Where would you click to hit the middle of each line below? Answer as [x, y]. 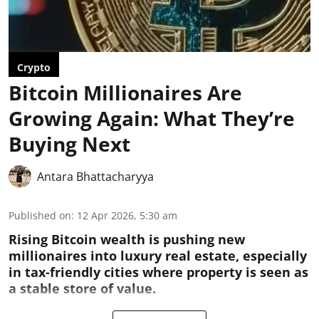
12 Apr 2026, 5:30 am [127, 215]
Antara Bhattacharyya [95, 176]
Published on [40, 215]
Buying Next [69, 143]
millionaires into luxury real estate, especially [158, 255]
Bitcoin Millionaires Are [125, 92]
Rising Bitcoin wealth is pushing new [127, 239]
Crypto [34, 67]
